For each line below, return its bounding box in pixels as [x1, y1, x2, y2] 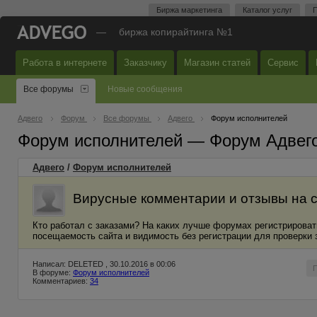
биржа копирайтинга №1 [119, 26, 233, 38]
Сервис [267, 57, 299, 68]
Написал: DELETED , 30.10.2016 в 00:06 [33, 260, 175, 268]
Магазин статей [184, 57, 250, 68]
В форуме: [33, 268, 73, 277]
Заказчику [124, 57, 167, 68]
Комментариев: [33, 277, 90, 285]
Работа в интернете [23, 57, 107, 68]
